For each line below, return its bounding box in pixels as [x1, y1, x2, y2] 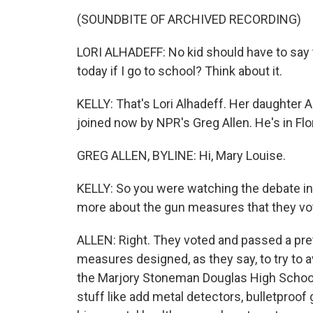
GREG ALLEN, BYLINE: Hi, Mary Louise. [77, 148, 286, 163]
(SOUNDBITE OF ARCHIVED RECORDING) [77, 12, 301, 27]
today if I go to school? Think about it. [77, 64, 282, 78]
